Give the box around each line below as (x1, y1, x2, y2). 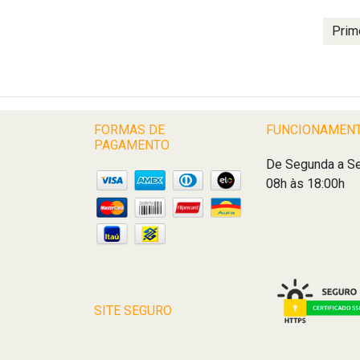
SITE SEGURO (94, 302, 172, 318)
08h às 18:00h (265, 175, 345, 191)
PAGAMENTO (94, 137, 170, 153)
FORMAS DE (94, 121, 165, 137)
